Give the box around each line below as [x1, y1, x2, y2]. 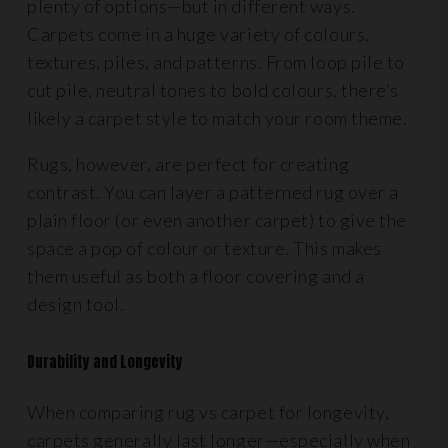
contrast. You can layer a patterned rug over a [27, 181, 399, 203]
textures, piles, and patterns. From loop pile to [27, 51, 405, 73]
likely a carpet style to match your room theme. [27, 107, 408, 129]
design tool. [27, 293, 125, 315]
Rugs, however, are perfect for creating [27, 153, 350, 175]
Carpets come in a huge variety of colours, [27, 23, 370, 45]
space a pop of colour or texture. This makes [27, 237, 382, 259]
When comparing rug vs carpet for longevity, [27, 401, 390, 423]
